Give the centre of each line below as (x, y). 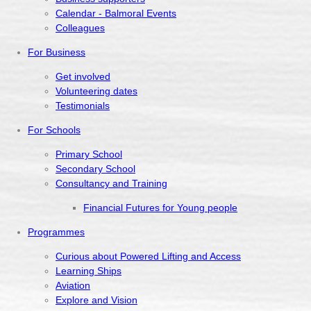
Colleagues (80, 27)
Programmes (56, 232)
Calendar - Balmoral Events (116, 13)
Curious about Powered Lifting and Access (148, 256)
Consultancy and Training (111, 183)
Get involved (83, 76)
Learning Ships (89, 270)
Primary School (89, 154)
